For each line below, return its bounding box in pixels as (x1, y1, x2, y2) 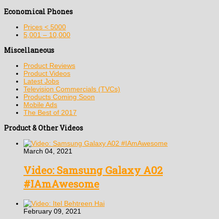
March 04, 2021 (23, 147, 72, 155)
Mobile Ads (23, 100, 57, 109)
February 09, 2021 (23, 207, 81, 215)
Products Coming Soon (23, 92, 95, 101)
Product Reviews (23, 61, 75, 69)
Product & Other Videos (4, 123, 83, 132)
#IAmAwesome (23, 177, 99, 191)
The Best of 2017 (23, 108, 77, 116)
